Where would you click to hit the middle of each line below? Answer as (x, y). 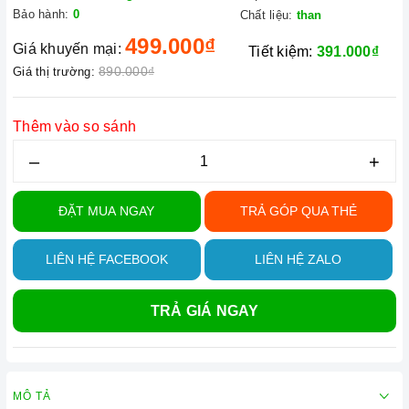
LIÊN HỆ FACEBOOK (106, 259)
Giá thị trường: (54, 72)
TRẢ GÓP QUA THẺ (298, 211)
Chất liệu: (266, 15)
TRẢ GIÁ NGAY (204, 311)
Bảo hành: (41, 14)
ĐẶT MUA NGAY (107, 211)
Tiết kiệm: (283, 52)
